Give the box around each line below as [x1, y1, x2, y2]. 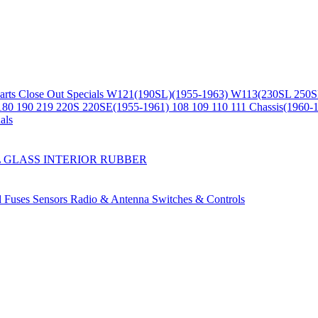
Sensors [33, 193, 70, 205]
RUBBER [100, 153, 147, 165]
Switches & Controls [152, 193, 245, 205]
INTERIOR [43, 153, 100, 165]
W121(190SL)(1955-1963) [106, 88, 231, 100]
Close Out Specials [18, 88, 106, 100]
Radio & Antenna [70, 193, 152, 205]
